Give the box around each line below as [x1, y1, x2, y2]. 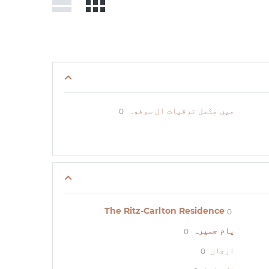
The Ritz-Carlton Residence [104, 205, 225, 216]
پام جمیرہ [193, 225, 234, 236]
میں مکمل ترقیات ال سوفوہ [128, 105, 234, 116]
